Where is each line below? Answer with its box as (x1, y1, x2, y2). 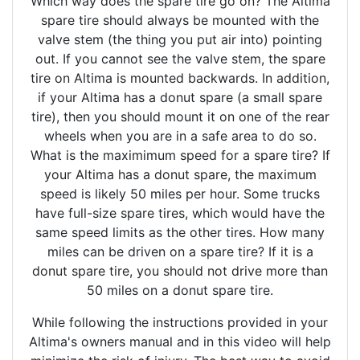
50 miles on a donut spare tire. (87, 282, 273, 299)
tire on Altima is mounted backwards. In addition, (31, 70, 329, 87)
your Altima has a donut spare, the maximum (43, 166, 317, 183)
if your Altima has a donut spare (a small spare (38, 89, 322, 106)
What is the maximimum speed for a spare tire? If (30, 147, 330, 164)
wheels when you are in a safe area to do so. (43, 128, 317, 145)
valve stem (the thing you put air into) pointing (38, 31, 322, 48)
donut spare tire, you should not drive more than (32, 263, 328, 280)
